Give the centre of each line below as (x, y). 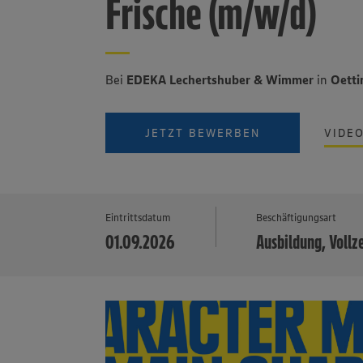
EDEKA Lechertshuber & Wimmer (220, 79)
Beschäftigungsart (297, 217)
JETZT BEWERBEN (203, 133)
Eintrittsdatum (139, 217)
